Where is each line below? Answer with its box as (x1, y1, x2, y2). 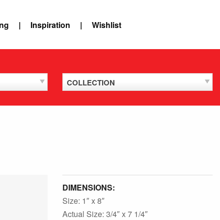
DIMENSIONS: (62, 182, 115, 193)
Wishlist (92, 19, 121, 30)
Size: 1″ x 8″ (62, 195, 105, 206)
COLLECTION (67, 77, 115, 88)
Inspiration (30, 19, 70, 30)
